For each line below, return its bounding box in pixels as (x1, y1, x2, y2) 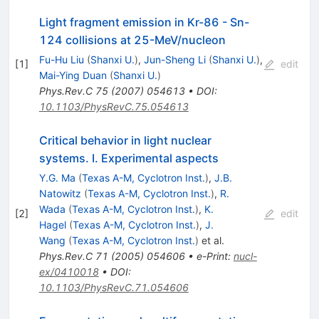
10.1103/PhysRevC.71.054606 (38, 281, 189, 293)
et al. (198, 234, 224, 246)
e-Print (196, 249, 228, 262)
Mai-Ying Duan (38, 68, 107, 81)
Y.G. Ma (38, 171, 75, 184)
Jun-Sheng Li (143, 53, 206, 66)
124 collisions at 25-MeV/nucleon (38, 32, 226, 47)
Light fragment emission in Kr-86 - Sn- (38, 14, 249, 29)
